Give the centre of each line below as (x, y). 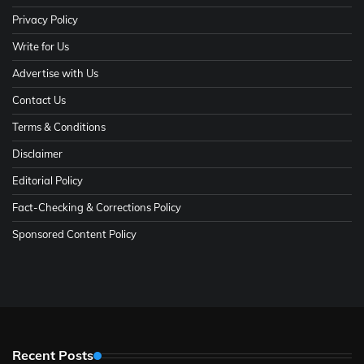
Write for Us (41, 47)
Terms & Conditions (59, 127)
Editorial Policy (48, 181)
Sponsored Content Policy (74, 234)
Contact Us (39, 100)
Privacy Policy (45, 20)
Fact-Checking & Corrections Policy (97, 208)
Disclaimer (37, 154)
